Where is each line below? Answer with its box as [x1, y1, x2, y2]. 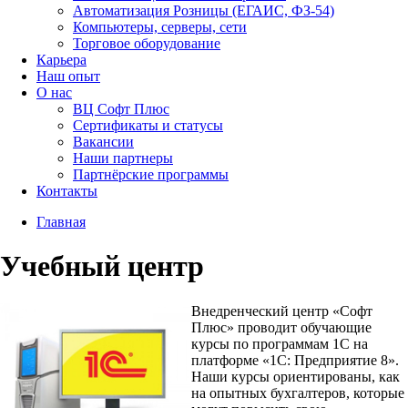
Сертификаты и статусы [73, 117, 223, 133]
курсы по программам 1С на [191, 335, 369, 352]
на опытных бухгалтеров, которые [191, 384, 405, 401]
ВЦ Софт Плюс [73, 101, 169, 117]
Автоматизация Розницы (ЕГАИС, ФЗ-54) [73, 3, 334, 18]
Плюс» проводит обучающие [191, 319, 372, 335]
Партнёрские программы [73, 167, 229, 182]
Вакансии [73, 134, 134, 149]
